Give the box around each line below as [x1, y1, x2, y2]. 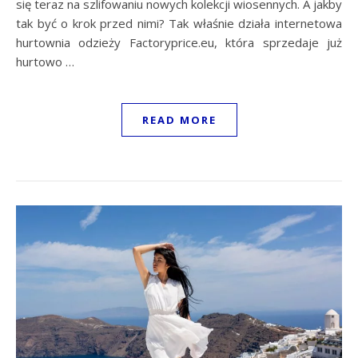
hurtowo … [16, 53, 74, 70]
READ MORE [141, 112, 217, 127]
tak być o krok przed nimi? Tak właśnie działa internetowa [16, 14, 342, 31]
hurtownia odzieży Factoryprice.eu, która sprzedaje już [16, 34, 342, 50]
